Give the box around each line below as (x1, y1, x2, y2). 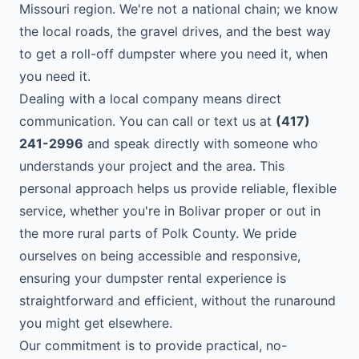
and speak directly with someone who (83, 135, 318, 151)
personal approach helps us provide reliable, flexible (19, 180, 337, 196)
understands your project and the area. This (19, 158, 284, 174)
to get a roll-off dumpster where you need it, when (19, 46, 328, 62)
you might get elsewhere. (19, 315, 172, 331)
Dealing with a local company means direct (19, 91, 281, 107)
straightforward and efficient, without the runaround (19, 292, 336, 309)
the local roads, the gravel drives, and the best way (19, 23, 331, 39)
